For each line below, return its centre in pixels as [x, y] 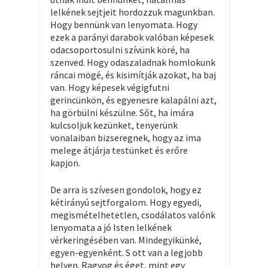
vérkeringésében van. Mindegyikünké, [126, 240]
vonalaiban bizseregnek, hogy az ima [126, 138]
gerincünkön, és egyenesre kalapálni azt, [133, 100]
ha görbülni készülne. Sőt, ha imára [122, 112]
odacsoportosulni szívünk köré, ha [120, 50]
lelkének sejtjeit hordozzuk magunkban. [133, 12]
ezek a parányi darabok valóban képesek [132, 37]
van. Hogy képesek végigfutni [110, 87]
